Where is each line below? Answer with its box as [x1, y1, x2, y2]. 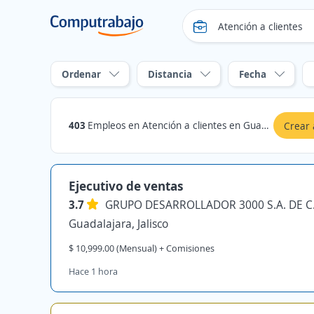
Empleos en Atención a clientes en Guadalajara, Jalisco [88, 118, 261, 132]
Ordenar [62, 67, 101, 81]
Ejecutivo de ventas [69, 177, 184, 194]
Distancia [148, 67, 192, 81]
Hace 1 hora [69, 265, 118, 278]
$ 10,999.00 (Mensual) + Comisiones [69, 242, 214, 254]
